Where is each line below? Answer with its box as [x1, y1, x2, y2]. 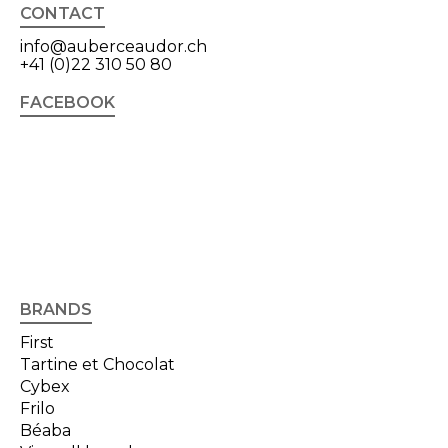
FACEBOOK [20, 93, 115, 113]
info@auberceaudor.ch [20, 37, 207, 57]
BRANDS [20, 300, 92, 320]
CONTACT [20, 4, 105, 24]
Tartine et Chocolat [20, 355, 175, 375]
